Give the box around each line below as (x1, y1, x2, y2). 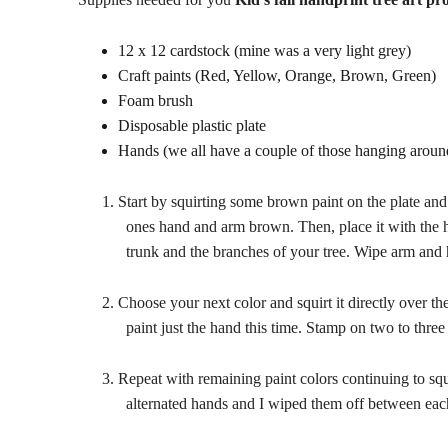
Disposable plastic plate (117, 117, 266, 134)
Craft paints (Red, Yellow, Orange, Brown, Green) (117, 67, 436, 84)
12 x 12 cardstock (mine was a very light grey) (117, 42, 411, 59)
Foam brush (117, 92, 193, 109)
